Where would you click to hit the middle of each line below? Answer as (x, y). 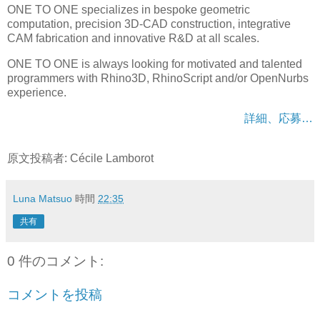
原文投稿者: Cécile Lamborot (80, 158)
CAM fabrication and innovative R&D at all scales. (133, 39)
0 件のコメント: (55, 261)
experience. (37, 93)
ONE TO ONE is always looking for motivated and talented (155, 64)
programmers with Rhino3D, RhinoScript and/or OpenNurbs (158, 79)
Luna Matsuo (42, 198)
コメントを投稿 (55, 295)
